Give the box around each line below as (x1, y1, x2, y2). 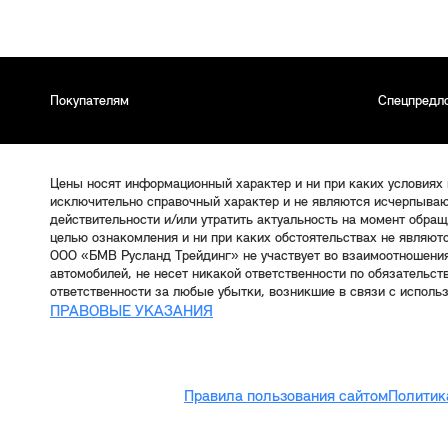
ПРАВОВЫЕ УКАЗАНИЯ (50, 303, 213, 320)
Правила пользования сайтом (184, 388, 388, 405)
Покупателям (50, 93, 129, 109)
